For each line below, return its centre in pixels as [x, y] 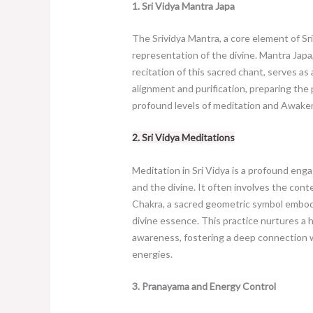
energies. [152, 254]
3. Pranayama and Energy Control [204, 286]
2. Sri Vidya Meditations [183, 138]
